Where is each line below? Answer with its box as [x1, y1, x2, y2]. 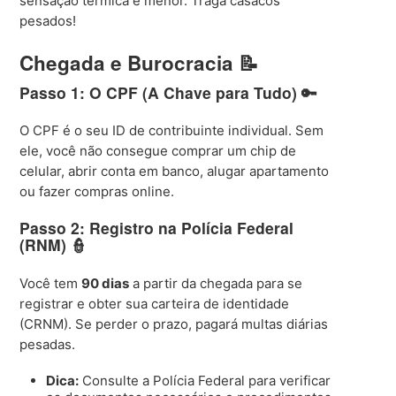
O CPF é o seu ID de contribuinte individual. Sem [19, 122, 324, 140]
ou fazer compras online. [19, 183, 175, 201]
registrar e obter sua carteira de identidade [19, 294, 290, 312]
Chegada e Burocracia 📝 [19, 48, 260, 77]
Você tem [19, 274, 82, 292]
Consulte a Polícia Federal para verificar [79, 371, 331, 389]
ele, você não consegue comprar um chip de [19, 142, 297, 160]
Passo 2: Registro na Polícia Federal [19, 217, 294, 240]
